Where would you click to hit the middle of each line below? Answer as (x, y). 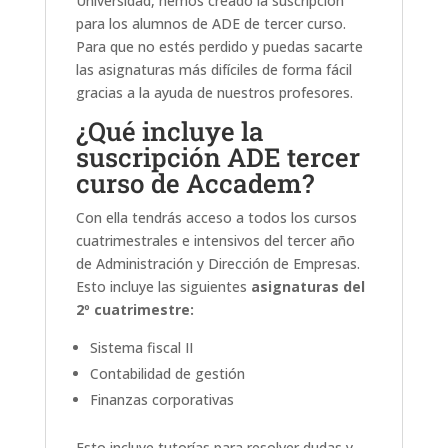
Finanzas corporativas (161, 399)
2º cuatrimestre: (134, 309)
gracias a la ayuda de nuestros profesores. (214, 92)
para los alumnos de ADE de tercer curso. (210, 23)
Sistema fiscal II (141, 347)
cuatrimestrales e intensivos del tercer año (215, 240)
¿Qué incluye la (169, 130)
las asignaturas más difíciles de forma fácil (213, 69)
